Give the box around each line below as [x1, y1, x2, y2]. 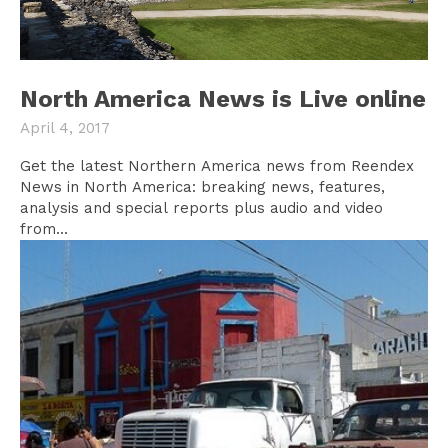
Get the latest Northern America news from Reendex [20, 157, 414, 176]
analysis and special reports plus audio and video [20, 199, 383, 218]
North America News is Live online [20, 85, 426, 114]
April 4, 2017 [20, 119, 110, 138]
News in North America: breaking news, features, [20, 178, 385, 197]
